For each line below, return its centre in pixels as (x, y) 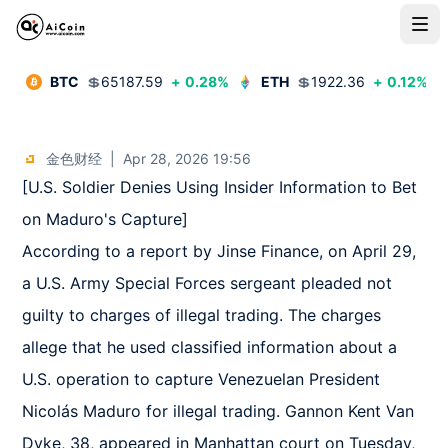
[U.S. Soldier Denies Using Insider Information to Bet (220, 187)
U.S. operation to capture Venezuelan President (201, 379)
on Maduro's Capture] (110, 219)
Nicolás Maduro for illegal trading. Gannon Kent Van (218, 411)
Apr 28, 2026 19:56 (187, 158)
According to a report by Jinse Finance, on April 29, (219, 251)
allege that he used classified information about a (210, 347)
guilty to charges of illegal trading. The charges (202, 315)
